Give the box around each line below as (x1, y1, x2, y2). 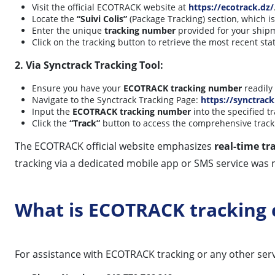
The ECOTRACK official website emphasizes (15, 139, 214, 153)
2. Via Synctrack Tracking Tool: (15, 58, 163, 72)
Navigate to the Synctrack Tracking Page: (32, 93, 201, 106)
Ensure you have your (32, 82, 123, 94)
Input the (32, 105, 72, 117)
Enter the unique (32, 24, 104, 36)
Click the (32, 117, 69, 129)
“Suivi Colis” (77, 12, 127, 25)
